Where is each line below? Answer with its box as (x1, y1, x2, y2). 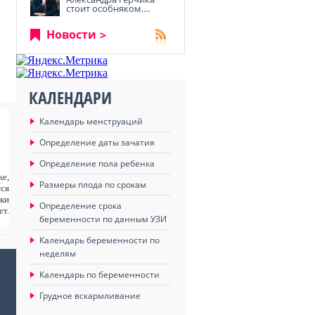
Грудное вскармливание (39, 290, 141, 302)
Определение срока (39, 200, 122, 212)
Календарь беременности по (39, 234, 160, 246)
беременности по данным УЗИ (39, 213, 167, 225)
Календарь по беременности (39, 269, 160, 281)
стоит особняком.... (66, 2, 150, 15)
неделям (39, 247, 76, 259)
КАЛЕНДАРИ (29, 86, 112, 109)
